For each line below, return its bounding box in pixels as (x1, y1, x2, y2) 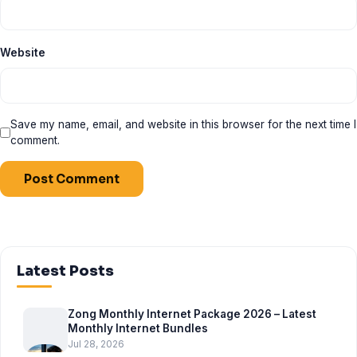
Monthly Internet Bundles (68, 322, 208, 335)
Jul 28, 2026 (68, 338, 124, 350)
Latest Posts (17, 262, 114, 280)
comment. (10, 134, 60, 147)
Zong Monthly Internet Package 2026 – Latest (68, 308, 316, 320)
